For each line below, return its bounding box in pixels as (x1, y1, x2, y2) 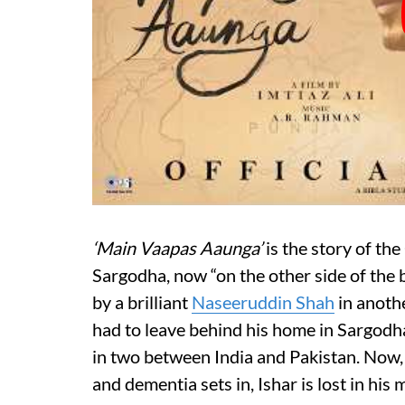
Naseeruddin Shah (192, 291, 334, 313)
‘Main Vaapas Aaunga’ (92, 237, 262, 259)
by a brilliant (92, 291, 192, 313)
